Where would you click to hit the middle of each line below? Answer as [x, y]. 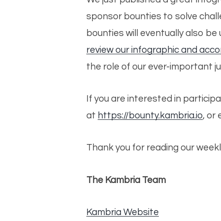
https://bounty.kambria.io [150, 115]
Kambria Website [122, 212]
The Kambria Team [126, 180]
